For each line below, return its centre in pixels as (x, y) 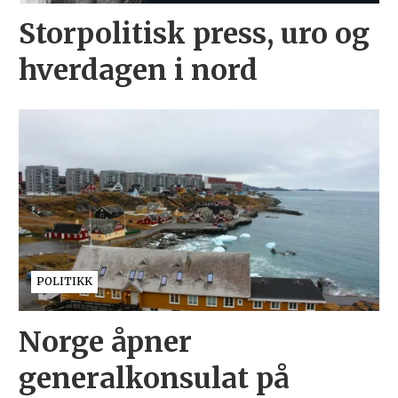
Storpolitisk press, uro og (194, 33)
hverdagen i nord (138, 70)
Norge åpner (105, 342)
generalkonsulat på (154, 378)
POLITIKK (64, 282)
